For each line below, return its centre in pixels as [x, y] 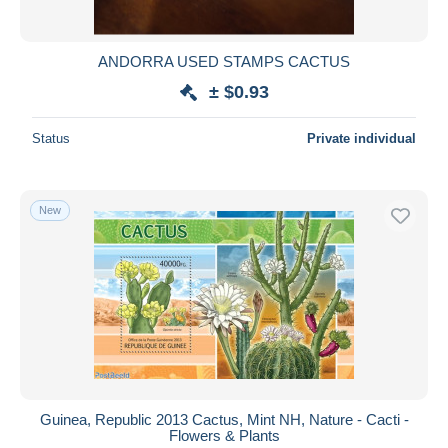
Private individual [361, 138]
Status [51, 138]
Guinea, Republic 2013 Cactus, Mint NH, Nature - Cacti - [224, 419]
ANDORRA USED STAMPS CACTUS [224, 61]
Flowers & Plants [224, 435]
